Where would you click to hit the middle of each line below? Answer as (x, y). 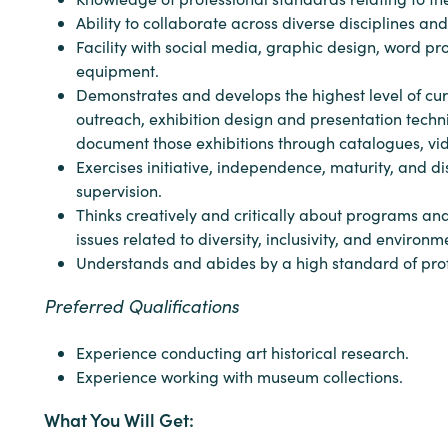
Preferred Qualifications (141, 305)
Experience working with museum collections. (239, 376)
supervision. (119, 190)
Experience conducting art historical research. (242, 352)
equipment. (117, 70)
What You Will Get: (119, 419)
